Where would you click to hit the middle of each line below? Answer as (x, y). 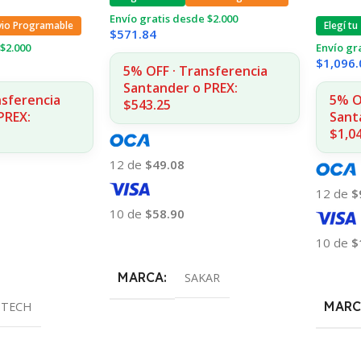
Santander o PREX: (180, 87)
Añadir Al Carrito (162, 239)
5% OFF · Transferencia (195, 71)
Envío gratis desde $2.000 (173, 18)
